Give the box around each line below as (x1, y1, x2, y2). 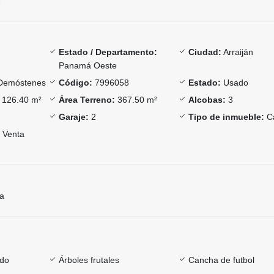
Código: (58, 77, 92, 87)
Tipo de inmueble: (188, 111, 265, 122)
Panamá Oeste (58, 60, 117, 70)
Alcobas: (188, 94, 226, 105)
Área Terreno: (58, 94, 115, 105)
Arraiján (221, 46, 254, 57)
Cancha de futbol (188, 254, 255, 265)
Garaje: (58, 111, 89, 122)
